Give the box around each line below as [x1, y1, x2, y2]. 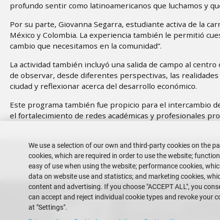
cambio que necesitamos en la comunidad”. [10, 41, 164, 51]
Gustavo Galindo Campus [126, 193, 201, 202]
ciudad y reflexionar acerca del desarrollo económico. [10, 81, 199, 91]
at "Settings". [28, 203, 67, 212]
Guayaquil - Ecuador [126, 203, 185, 212]
